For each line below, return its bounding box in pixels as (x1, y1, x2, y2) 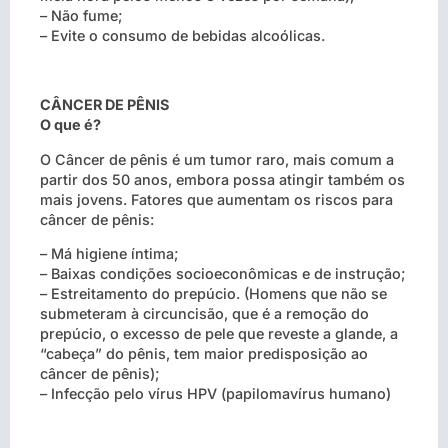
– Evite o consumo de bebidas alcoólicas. (40, 27, 325, 45)
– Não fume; (40, 7, 123, 25)
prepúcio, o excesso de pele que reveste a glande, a (40, 324, 398, 342)
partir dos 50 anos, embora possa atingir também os (40, 170, 405, 188)
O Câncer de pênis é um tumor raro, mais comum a (40, 150, 394, 168)
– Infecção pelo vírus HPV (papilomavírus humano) (40, 384, 391, 402)
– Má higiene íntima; (40, 244, 179, 262)
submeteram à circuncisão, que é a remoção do (40, 304, 369, 322)
